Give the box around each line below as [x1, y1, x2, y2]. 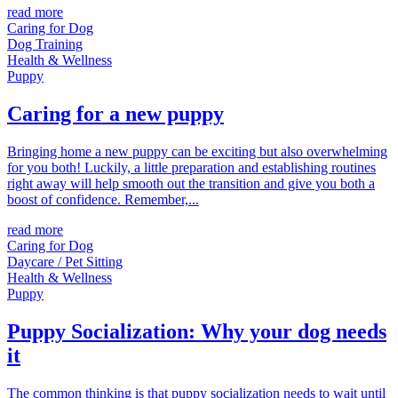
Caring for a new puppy [7, 102, 224, 126]
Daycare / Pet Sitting [7, 253, 123, 269]
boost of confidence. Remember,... [7, 191, 199, 207]
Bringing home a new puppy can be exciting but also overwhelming [7, 143, 387, 159]
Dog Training [7, 36, 83, 52]
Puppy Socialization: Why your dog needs [7, 319, 386, 343]
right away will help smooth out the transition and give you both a [7, 175, 375, 191]
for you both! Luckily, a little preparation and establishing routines [7, 159, 376, 175]
